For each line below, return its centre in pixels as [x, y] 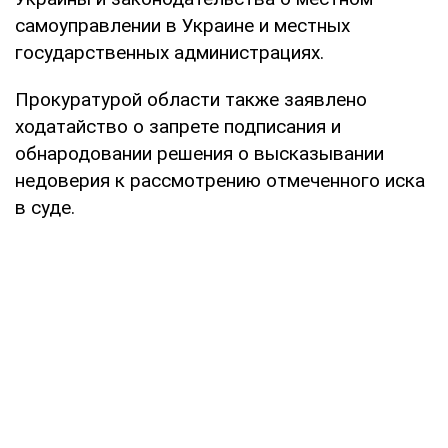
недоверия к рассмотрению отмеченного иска [220, 180]
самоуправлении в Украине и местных [182, 25]
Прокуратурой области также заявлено [191, 99]
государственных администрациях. [169, 52]
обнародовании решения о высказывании [199, 153]
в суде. [45, 207]
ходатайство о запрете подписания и [178, 126]
